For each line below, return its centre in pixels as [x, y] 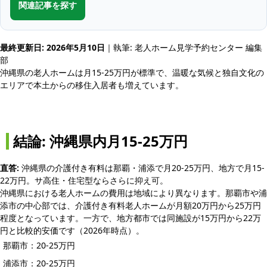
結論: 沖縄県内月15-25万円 [100, 141]
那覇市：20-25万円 [39, 245]
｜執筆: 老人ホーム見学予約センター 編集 [184, 47]
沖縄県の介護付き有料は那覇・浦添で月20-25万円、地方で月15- [142, 168]
